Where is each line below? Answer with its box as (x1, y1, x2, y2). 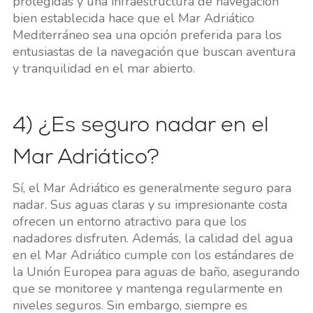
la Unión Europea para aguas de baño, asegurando (12, 263, 300, 281)
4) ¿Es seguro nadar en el (12, 110, 268, 138)
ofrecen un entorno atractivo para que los (12, 213, 247, 231)
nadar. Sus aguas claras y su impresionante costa (12, 196, 287, 214)
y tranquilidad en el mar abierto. (12, 60, 195, 78)
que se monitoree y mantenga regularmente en (12, 280, 282, 298)
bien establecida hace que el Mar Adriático (12, 10, 254, 27)
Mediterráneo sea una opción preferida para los (12, 27, 282, 44)
